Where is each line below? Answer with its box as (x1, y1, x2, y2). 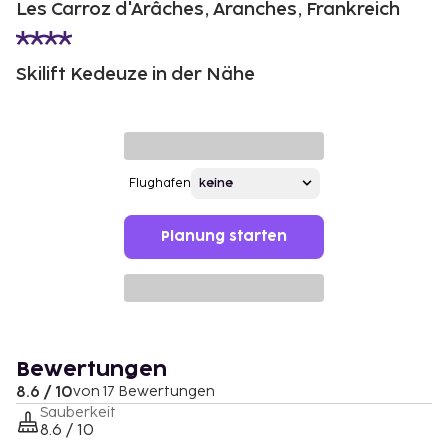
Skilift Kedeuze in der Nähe (16, 63, 255, 85)
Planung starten (161, 229, 287, 243)
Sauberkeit (40, 403, 116, 421)
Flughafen (128, 175, 191, 191)
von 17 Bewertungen (73, 382, 215, 400)
